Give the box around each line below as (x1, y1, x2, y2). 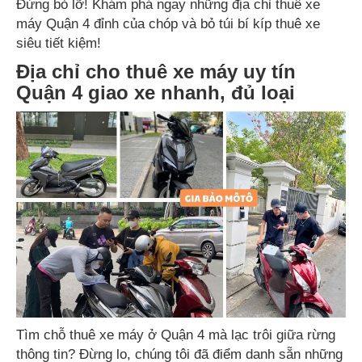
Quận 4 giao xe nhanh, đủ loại (16, 82, 295, 103)
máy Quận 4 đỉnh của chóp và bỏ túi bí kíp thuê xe (16, 16, 320, 32)
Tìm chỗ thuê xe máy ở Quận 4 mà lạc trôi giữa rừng (16, 327, 335, 343)
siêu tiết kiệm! (16, 36, 101, 51)
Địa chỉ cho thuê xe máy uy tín (16, 61, 296, 82)
